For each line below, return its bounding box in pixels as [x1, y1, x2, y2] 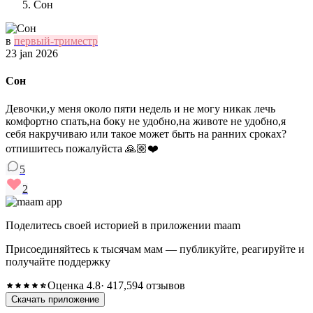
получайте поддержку [6, 255, 110, 268]
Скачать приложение [11, 293, 99, 305]
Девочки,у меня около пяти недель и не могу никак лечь [6, 102, 275, 115]
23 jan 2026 [6, 48, 58, 59]
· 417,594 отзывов [100, 279, 185, 291]
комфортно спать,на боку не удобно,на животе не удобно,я [6, 115, 286, 127]
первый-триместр [14, 35, 98, 47]
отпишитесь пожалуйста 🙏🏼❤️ [6, 142, 159, 154]
